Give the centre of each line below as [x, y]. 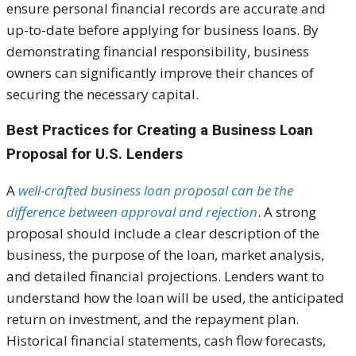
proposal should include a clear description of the [163, 234]
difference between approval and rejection [132, 212]
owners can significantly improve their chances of [160, 73]
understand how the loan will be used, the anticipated [175, 298]
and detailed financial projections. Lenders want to [165, 277]
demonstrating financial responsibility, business [158, 52]
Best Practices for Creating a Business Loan [160, 130]
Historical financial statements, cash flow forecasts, [166, 341]
